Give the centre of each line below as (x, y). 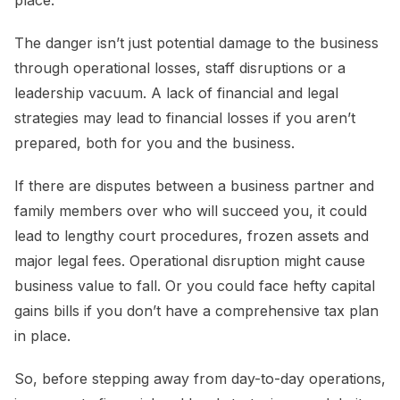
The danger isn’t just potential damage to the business (196, 43)
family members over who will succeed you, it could (191, 211)
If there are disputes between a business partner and (194, 186)
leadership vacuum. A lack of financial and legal (176, 93)
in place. (42, 336)
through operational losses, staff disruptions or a (180, 68)
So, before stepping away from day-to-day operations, (200, 379)
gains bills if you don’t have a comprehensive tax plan (196, 311)
